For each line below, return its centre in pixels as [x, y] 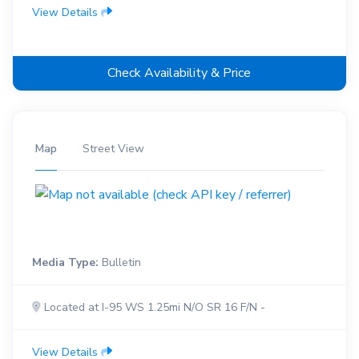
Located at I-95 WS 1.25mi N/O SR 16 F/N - [153, 308]
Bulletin [119, 263]
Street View [113, 149]
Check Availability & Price [179, 73]
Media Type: [65, 263]
